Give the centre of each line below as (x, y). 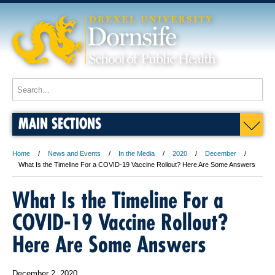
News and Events (74, 153)
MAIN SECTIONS (60, 123)
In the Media (137, 153)
